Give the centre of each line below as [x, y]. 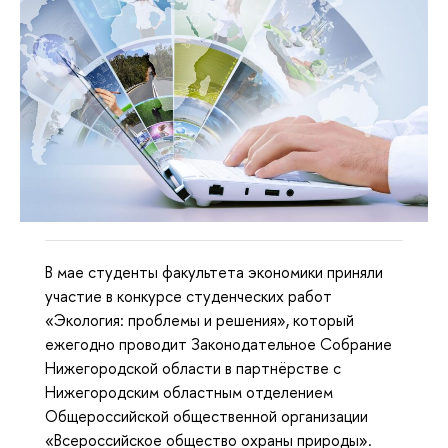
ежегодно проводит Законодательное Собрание [218, 344]
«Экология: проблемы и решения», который [199, 320]
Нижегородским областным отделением [189, 392]
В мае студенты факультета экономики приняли [214, 272]
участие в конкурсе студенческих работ [188, 296]
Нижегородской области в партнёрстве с [193, 368]
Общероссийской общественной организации [206, 416]
